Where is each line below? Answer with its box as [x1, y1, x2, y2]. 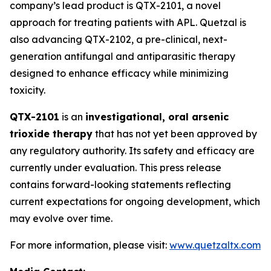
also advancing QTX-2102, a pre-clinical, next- [10, 33, 227, 45]
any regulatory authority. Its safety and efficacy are [10, 145, 255, 157]
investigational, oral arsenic [85, 111, 229, 123]
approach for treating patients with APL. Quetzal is [10, 16, 246, 28]
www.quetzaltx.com [169, 239, 261, 251]
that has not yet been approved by [93, 128, 257, 140]
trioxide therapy [10, 128, 93, 140]
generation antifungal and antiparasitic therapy [10, 50, 235, 62]
